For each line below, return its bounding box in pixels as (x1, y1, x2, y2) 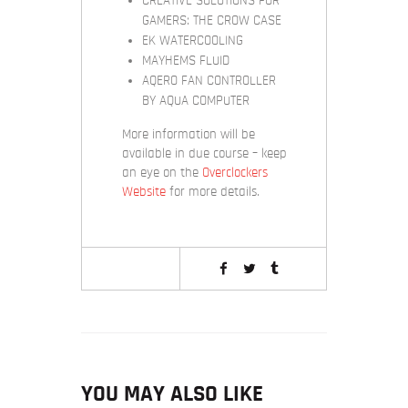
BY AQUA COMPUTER (142, 94, 250, 108)
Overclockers (201, 166, 268, 180)
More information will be (121, 127, 255, 142)
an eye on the (121, 166, 202, 180)
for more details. (165, 185, 260, 199)
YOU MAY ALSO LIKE (81, 382, 263, 405)
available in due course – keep (121, 147, 287, 161)
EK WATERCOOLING (142, 34, 243, 48)
